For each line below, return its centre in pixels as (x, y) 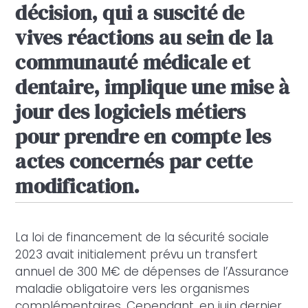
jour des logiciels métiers (131, 112)
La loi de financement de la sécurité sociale (142, 238)
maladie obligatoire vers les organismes (133, 289)
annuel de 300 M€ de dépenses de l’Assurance (152, 272)
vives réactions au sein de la (144, 38)
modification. (77, 186)
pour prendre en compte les (143, 137)
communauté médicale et (133, 63)
